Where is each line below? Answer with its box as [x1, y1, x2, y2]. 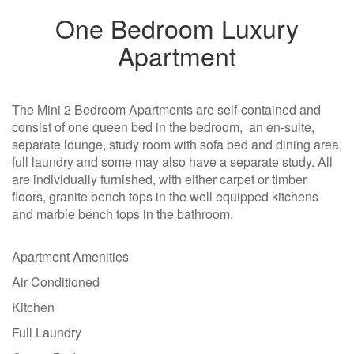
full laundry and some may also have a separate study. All [12, 152, 333, 171]
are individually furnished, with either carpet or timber [12, 169, 307, 188]
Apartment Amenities [12, 247, 129, 265]
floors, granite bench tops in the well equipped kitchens [12, 186, 318, 205]
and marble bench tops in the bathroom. [12, 204, 233, 223]
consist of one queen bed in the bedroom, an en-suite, [12, 117, 314, 136]
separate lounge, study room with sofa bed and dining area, [12, 134, 342, 153]
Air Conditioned [12, 272, 100, 291]
